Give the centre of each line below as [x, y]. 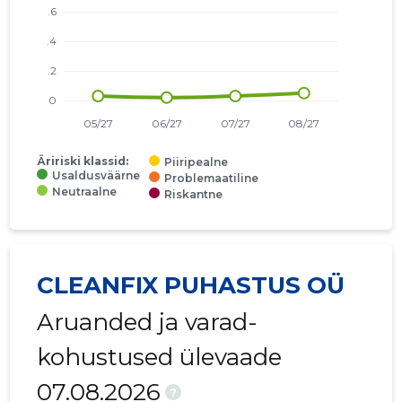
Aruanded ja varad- [148, 323]
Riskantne [194, 195]
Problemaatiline [212, 179]
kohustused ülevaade [160, 358]
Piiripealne [197, 162]
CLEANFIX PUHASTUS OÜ [191, 286]
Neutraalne [85, 192]
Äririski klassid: [83, 162]
